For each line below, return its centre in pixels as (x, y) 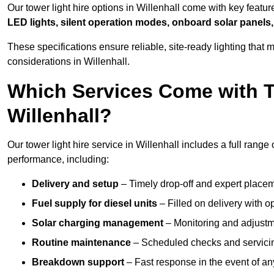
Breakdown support (78, 262)
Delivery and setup (75, 184)
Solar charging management (98, 223)
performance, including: (58, 160)
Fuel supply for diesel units (94, 204)
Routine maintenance (81, 243)
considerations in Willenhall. (68, 62)
